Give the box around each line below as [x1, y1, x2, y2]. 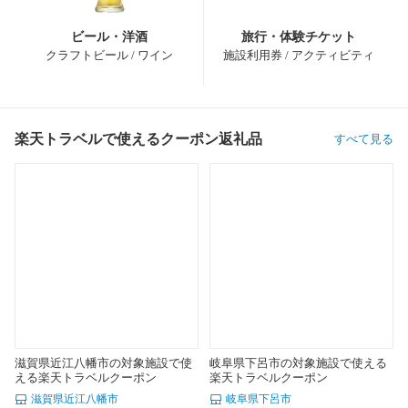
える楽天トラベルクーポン [15, 370, 157, 384]
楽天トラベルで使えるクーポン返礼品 [15, 130, 262, 147]
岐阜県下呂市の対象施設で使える [209, 355, 387, 370]
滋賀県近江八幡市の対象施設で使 [15, 355, 192, 370]
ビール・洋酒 [70, 29, 148, 44]
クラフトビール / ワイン [45, 47, 173, 62]
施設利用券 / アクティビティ [223, 47, 374, 62]
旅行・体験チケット [241, 29, 356, 44]
